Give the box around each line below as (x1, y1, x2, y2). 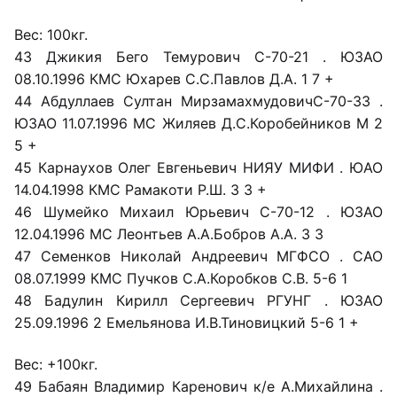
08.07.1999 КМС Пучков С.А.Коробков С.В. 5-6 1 (14, 269, 347, 288)
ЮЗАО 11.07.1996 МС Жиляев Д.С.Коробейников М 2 (14, 114, 383, 133)
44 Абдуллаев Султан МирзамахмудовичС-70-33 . (14, 92, 383, 111)
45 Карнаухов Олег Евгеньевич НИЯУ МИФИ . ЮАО (14, 159, 383, 177)
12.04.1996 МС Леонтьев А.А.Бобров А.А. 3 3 (14, 225, 323, 244)
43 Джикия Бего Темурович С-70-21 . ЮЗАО (14, 48, 383, 66)
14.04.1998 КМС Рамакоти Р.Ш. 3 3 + (14, 181, 267, 199)
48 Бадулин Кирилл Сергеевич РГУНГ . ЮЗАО (14, 292, 383, 310)
